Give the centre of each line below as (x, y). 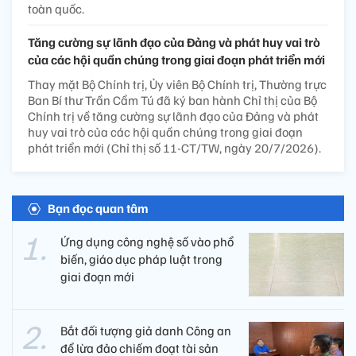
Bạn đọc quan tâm (98, 209)
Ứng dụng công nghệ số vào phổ (147, 242)
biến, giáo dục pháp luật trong (141, 259)
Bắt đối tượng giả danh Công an (146, 331)
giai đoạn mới (97, 277)
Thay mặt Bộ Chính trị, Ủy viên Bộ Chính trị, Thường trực (177, 85)
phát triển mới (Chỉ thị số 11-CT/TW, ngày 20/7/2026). (174, 148)
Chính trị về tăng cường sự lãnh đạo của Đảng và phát (173, 116)
